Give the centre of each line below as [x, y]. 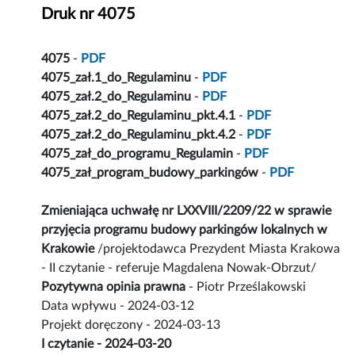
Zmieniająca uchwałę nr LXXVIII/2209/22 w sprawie [187, 211]
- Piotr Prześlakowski [246, 287]
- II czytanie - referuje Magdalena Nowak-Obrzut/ [179, 268]
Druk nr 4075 [89, 15]
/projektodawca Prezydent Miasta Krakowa [219, 249]
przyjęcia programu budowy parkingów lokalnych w [185, 230]
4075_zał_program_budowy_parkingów [150, 173]
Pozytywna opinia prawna [114, 287]
